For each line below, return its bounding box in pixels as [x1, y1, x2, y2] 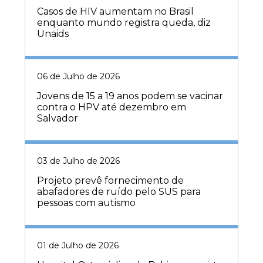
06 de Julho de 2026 [37, 70, 120, 82]
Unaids [37, 28, 69, 39]
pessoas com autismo [37, 197, 136, 208]
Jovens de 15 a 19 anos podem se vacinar [37, 90, 223, 102]
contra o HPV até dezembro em [37, 101, 186, 113]
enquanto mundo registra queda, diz [37, 16, 211, 28]
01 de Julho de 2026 [37, 240, 119, 251]
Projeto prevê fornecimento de [37, 174, 184, 186]
